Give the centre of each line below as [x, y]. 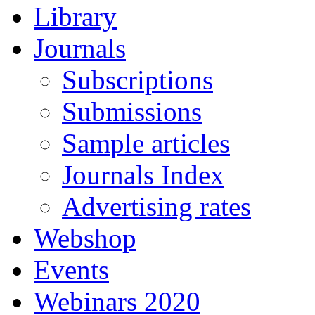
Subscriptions [137, 80]
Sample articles [146, 143]
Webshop [85, 238]
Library [75, 17]
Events [71, 270]
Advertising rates [156, 206]
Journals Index [143, 175]
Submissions [132, 111]
